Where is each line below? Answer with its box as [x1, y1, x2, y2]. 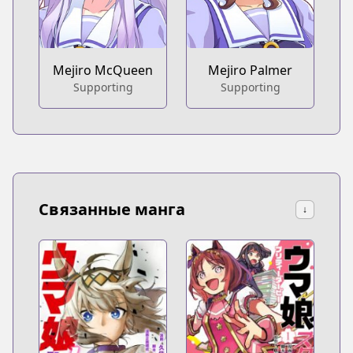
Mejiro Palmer [208, 61, 292, 80]
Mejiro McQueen [53, 61, 153, 80]
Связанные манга [39, 199, 185, 221]
